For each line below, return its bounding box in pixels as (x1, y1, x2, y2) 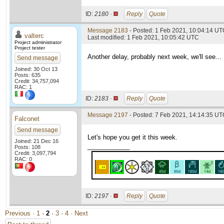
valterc (24, 32, 44, 39)
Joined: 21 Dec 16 (14, 138, 58, 144)
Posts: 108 (14, 144, 40, 150)
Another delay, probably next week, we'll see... (87, 53, 221, 60)
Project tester (14, 45, 45, 50)
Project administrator (14, 39, 61, 45)
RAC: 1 (14, 84, 32, 90)
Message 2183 (87, 27, 128, 34)
